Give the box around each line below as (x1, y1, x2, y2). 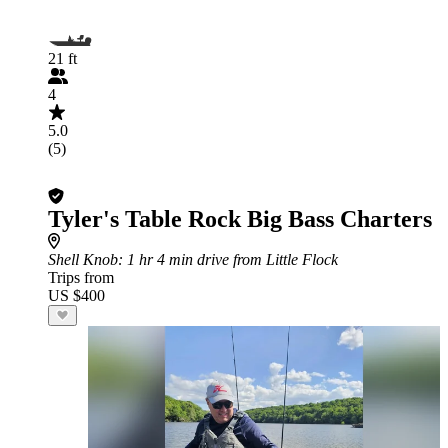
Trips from (48, 269, 114, 286)
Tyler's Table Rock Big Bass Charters (48, 206, 432, 232)
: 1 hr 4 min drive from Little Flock (118, 251, 338, 268)
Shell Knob (48, 251, 118, 268)
